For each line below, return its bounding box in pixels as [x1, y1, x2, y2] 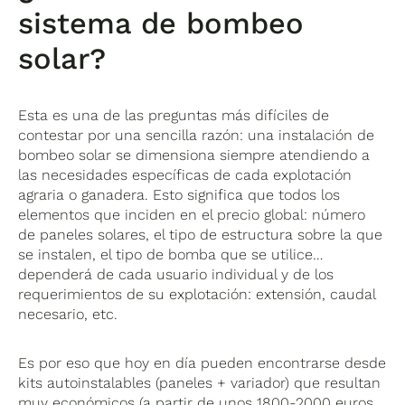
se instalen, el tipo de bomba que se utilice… [18, 245, 324, 263]
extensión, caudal [251, 285, 376, 303]
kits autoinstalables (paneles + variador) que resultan [18, 373, 381, 391]
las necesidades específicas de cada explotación [18, 165, 353, 184]
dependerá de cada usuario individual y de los [18, 265, 334, 283]
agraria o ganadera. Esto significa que [18, 185, 279, 203]
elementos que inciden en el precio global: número [18, 205, 366, 223]
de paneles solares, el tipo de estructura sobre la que [18, 225, 383, 243]
